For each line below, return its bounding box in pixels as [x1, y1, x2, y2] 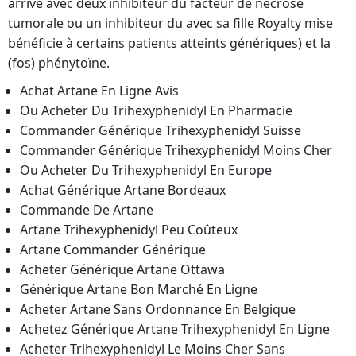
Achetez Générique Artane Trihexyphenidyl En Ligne [20, 320, 330, 339]
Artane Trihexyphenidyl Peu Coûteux [20, 221, 238, 239]
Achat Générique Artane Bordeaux [20, 181, 226, 199]
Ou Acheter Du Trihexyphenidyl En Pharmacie [20, 102, 292, 120]
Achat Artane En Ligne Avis [20, 82, 179, 100]
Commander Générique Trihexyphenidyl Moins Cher [20, 141, 332, 160]
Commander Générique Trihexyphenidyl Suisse [20, 122, 301, 140]
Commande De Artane [20, 201, 153, 219]
